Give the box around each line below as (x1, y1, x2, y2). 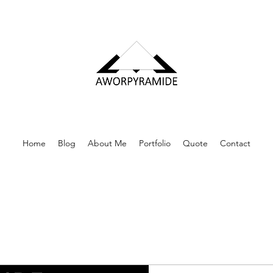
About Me (88, 138, 127, 149)
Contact (220, 138, 250, 149)
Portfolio (139, 138, 171, 149)
